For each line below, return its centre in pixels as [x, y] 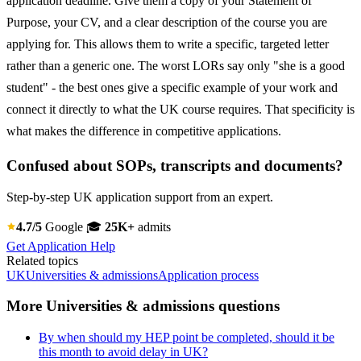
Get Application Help [61, 246]
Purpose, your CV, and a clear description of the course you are [167, 23]
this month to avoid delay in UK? [123, 351]
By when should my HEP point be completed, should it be [187, 337]
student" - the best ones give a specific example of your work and [172, 88]
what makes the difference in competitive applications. [144, 131]
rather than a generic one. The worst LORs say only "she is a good [176, 66]
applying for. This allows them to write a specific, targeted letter [168, 44]
